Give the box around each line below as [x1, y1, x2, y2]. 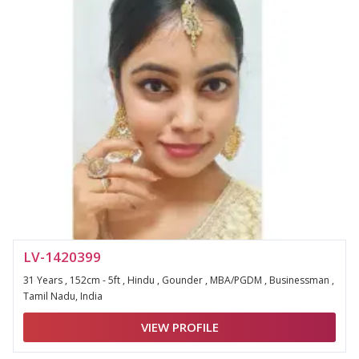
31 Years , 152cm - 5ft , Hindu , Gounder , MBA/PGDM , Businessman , [23, 273, 334, 287]
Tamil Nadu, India [23, 289, 103, 303]
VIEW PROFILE [140, 319, 219, 335]
